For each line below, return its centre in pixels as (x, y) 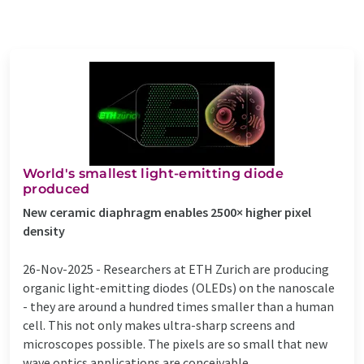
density (44, 230)
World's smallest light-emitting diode (153, 173)
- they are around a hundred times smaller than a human (178, 306)
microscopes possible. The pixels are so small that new (175, 343)
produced (56, 188)
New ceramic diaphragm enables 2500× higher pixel (167, 212)
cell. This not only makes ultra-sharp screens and (159, 325)
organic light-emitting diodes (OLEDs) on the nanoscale (179, 287)
